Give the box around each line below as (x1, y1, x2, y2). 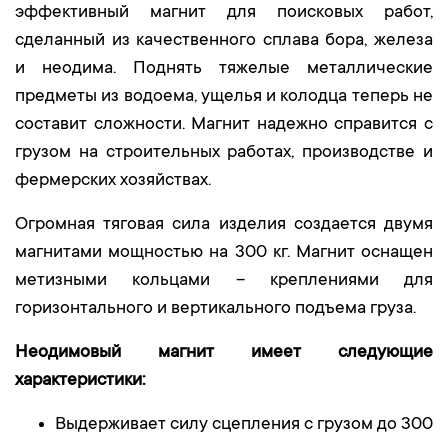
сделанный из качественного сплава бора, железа (15, 31, 433, 51)
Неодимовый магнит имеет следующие (15, 343, 433, 363)
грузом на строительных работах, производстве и (15, 143, 433, 163)
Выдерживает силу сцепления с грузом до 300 (55, 415, 433, 435)
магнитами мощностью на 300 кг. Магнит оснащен (15, 243, 433, 263)
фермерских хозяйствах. (15, 171, 211, 191)
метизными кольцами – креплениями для (15, 271, 433, 291)
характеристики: (15, 371, 145, 391)
